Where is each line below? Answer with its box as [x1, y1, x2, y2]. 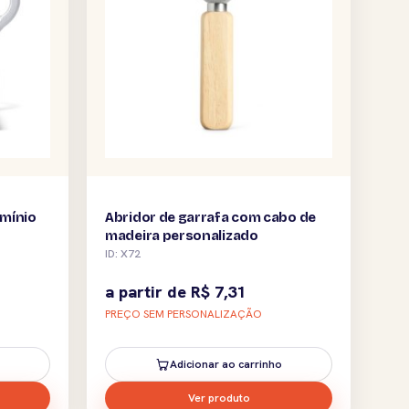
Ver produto [187, 390, 250, 405]
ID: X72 [105, 246, 141, 261]
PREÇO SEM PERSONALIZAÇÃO [105, 306, 262, 321]
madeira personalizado [105, 226, 258, 244]
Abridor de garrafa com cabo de [105, 208, 316, 225]
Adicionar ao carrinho [170, 356, 282, 372]
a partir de [105, 280, 191, 302]
